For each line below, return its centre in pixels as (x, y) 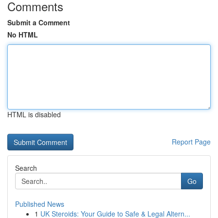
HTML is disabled (34, 114)
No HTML (23, 35)
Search (26, 168)
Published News (40, 204)
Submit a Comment (39, 22)
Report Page (191, 142)
